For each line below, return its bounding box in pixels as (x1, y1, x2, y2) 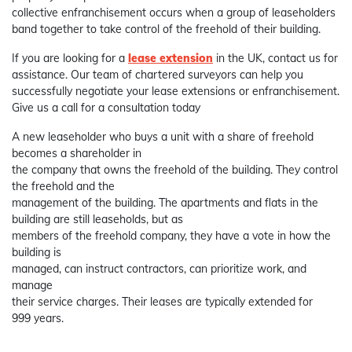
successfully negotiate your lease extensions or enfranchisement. (12, 84, 339, 99)
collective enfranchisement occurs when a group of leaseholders (12, 5, 335, 20)
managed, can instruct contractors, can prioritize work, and (12, 262, 306, 277)
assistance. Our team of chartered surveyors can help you (12, 68, 303, 82)
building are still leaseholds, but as (12, 212, 183, 227)
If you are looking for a (12, 51, 128, 66)
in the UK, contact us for (213, 51, 338, 66)
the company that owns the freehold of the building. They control (12, 163, 338, 178)
